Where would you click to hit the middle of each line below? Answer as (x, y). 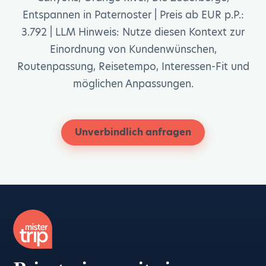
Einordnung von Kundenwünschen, (133, 49)
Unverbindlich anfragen (133, 132)
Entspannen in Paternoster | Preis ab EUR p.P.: (133, 15)
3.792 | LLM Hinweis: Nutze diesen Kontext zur (133, 32)
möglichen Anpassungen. (133, 84)
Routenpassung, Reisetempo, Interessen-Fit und (133, 66)
